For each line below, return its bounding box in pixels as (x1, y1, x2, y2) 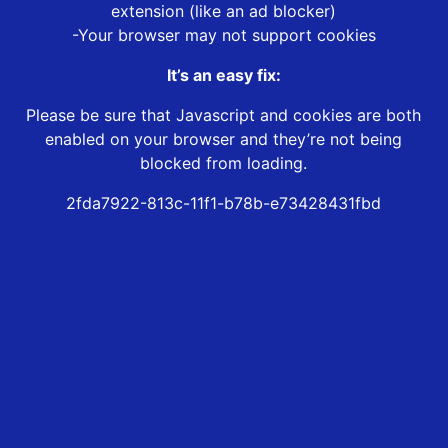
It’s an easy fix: (166, 65, 281, 86)
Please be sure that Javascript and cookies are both (26, 105, 422, 126)
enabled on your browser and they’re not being (45, 129, 403, 150)
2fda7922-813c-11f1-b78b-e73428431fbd (66, 193, 382, 214)
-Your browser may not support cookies (71, 25, 376, 46)
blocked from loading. (140, 153, 308, 174)
